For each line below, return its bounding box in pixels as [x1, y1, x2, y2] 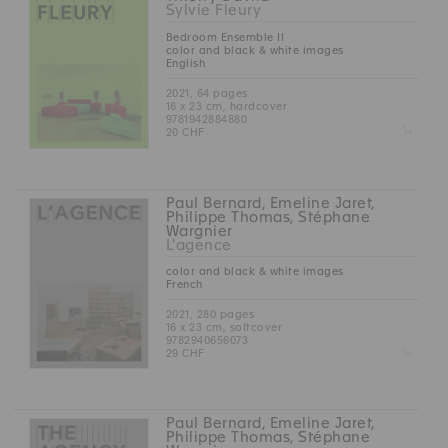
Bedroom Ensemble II [165, 30, 285, 43]
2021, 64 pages [165, 86, 248, 99]
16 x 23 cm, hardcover [165, 99, 288, 112]
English [165, 56, 206, 69]
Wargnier [165, 222, 233, 239]
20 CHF [165, 125, 205, 138]
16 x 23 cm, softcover [165, 320, 283, 333]
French [165, 277, 203, 290]
